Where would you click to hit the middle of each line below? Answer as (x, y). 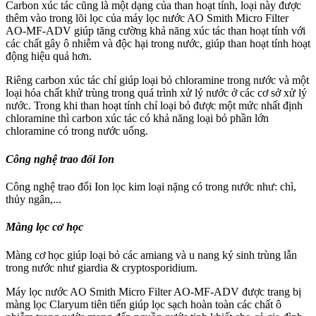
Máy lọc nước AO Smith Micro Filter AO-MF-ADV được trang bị (153, 291)
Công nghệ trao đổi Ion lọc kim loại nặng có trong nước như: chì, (151, 186)
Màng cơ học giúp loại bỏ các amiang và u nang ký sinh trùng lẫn (151, 255)
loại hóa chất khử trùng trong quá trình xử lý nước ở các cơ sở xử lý (156, 93)
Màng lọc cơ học (44, 227)
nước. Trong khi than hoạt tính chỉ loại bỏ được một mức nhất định (154, 106)
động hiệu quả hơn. (49, 56)
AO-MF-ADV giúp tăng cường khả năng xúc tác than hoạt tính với (156, 31)
